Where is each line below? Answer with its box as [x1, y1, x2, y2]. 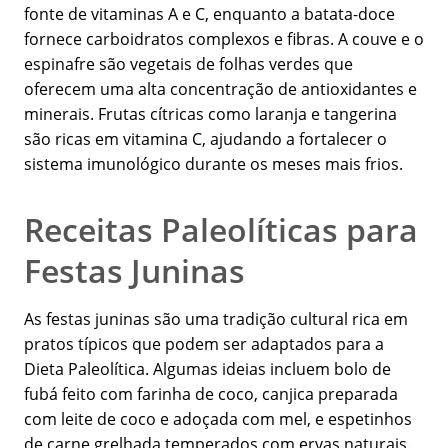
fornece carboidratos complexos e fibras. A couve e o [24, 28, 424, 51]
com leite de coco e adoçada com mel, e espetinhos [24, 408, 412, 431]
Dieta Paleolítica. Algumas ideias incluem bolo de [24, 358, 391, 381]
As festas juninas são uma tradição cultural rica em [24, 308, 408, 331]
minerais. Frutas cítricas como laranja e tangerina [24, 103, 397, 126]
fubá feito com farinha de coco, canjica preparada [24, 383, 398, 406]
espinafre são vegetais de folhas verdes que [24, 53, 353, 76]
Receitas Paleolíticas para [24, 208, 418, 252]
